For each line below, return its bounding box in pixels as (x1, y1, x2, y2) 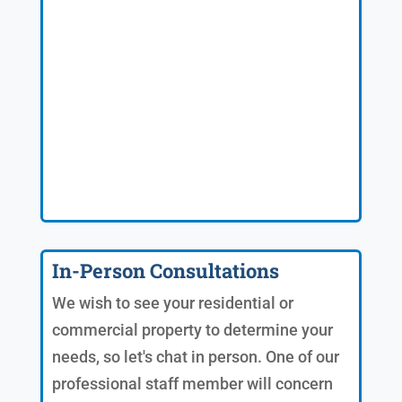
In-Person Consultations (51, 257, 279, 284)
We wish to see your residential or (51, 293, 293, 312)
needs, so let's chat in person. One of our (51, 346, 339, 366)
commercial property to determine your (51, 319, 333, 339)
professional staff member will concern (51, 373, 333, 393)
